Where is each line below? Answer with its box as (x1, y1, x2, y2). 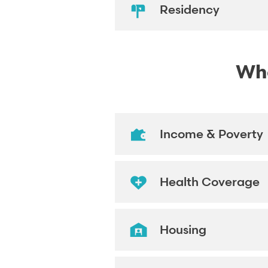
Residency (160, 2, 220, 18)
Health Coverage (160, 174, 260, 190)
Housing (160, 222, 206, 238)
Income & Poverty (160, 126, 263, 142)
